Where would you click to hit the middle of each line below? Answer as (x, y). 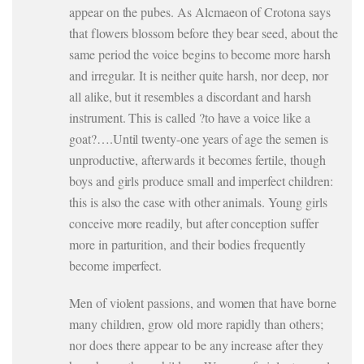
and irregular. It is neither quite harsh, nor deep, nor (199, 75)
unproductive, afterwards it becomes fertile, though (197, 160)
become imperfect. (116, 265)
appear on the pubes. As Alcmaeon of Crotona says (200, 12)
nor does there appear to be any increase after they (196, 345)
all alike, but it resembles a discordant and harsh (190, 96)
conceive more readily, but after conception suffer (194, 223)
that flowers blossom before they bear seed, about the (204, 33)
